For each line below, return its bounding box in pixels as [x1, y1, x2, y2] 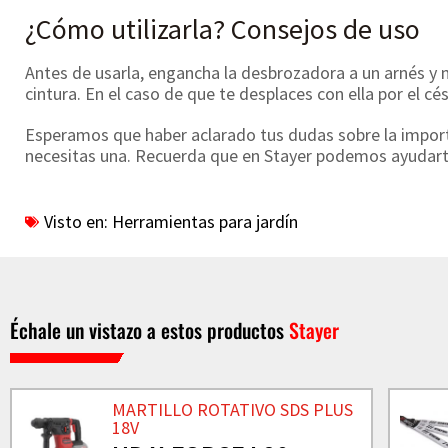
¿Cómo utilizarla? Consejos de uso [25, 11, 420, 47]
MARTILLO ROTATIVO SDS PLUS [111, 398, 353, 422]
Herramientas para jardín [112, 210, 298, 233]
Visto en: [44, 210, 108, 233]
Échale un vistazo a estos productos [10, 315, 289, 345]
